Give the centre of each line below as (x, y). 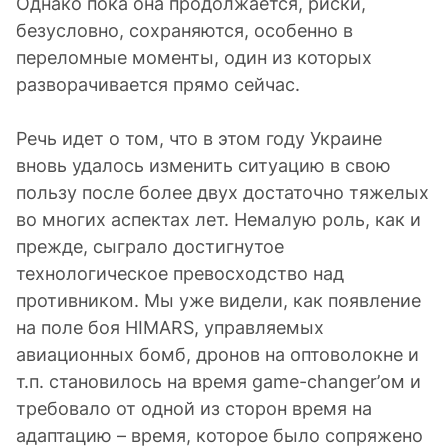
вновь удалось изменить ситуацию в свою (203, 165)
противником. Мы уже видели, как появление (218, 300)
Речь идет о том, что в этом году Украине (199, 138)
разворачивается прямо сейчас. (158, 84)
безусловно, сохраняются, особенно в (184, 30)
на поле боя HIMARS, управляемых (170, 327)
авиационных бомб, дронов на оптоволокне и (217, 354)
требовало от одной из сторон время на (194, 408)
